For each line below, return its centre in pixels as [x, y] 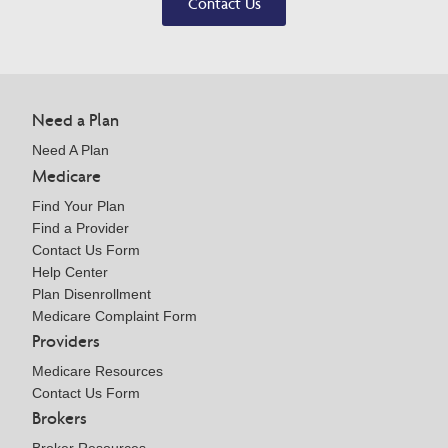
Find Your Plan [78, 205]
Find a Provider [80, 227]
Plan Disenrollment [91, 293]
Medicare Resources [97, 370]
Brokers [59, 418]
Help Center [70, 271]
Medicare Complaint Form [114, 315]
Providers [66, 340]
